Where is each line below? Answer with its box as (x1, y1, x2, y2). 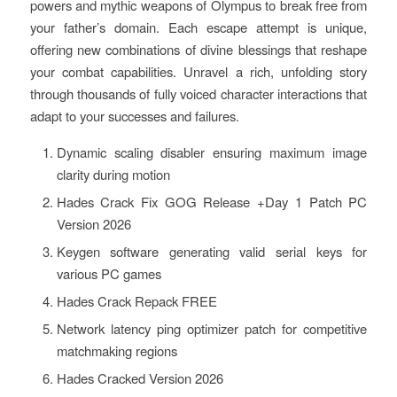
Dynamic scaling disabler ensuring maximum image (56, 142, 368, 161)
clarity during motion (56, 164, 170, 183)
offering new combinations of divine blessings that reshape (29, 39, 368, 58)
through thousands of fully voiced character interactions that (29, 83, 368, 103)
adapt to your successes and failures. (29, 105, 239, 125)
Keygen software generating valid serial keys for (56, 241, 368, 261)
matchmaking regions (56, 340, 177, 360)
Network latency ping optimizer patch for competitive (56, 318, 368, 338)
